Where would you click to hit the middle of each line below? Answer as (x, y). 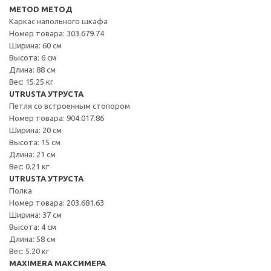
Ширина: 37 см (35, 214)
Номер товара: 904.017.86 (57, 118)
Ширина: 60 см (35, 45)
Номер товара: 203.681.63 (57, 202)
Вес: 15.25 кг (31, 81)
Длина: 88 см (32, 69)
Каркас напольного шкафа (58, 21)
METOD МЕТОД (41, 9)
